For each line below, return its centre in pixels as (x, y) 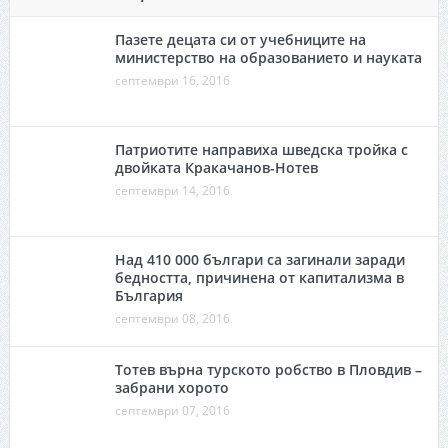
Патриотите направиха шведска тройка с (261, 150)
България (148, 296)
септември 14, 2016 (172, 191)
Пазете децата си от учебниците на (240, 40)
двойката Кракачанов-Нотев (216, 168)
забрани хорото (171, 388)
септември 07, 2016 (172, 411)
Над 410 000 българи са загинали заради (259, 260)
